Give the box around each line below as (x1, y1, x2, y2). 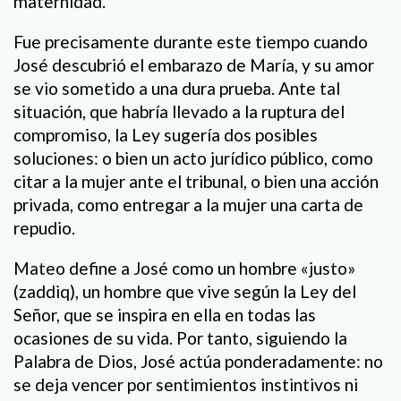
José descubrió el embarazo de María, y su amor (13, 55, 374, 76)
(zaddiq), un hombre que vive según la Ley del (13, 281, 356, 303)
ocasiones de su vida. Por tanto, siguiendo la (13, 328, 347, 349)
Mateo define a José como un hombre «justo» (13, 258, 355, 279)
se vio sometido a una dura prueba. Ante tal (13, 78, 340, 99)
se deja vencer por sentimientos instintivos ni (13, 374, 358, 396)
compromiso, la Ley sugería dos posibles (13, 124, 318, 146)
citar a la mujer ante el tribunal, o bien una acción (13, 171, 379, 192)
